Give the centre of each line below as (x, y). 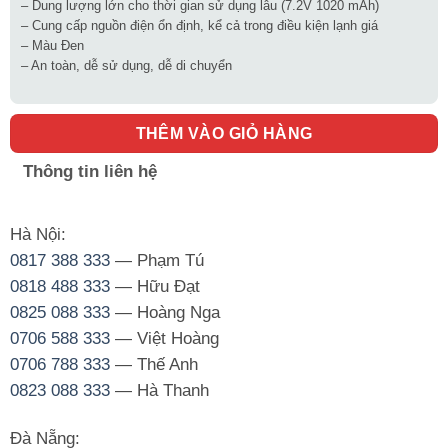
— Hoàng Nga (164, 312)
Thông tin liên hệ (90, 171)
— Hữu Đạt (154, 286)
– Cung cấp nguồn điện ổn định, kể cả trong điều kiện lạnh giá (199, 25)
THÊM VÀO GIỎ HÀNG (224, 133)
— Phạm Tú (156, 260)
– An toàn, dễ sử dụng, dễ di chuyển (126, 65)
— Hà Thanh (159, 390)
